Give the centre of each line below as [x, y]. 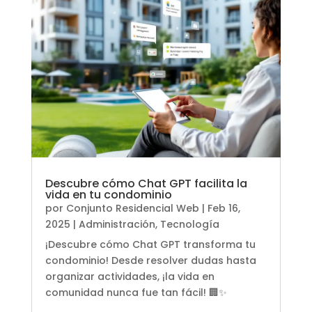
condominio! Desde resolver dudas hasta [150, 260]
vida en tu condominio [108, 194]
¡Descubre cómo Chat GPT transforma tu [150, 244]
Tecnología [189, 224]
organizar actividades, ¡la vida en [130, 276]
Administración [117, 224]
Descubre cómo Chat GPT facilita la [146, 183]
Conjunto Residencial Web [132, 208]
